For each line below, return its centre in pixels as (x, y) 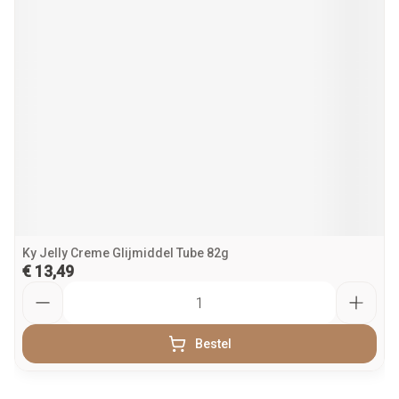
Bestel (213, 344)
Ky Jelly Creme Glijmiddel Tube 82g (126, 253)
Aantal (42, 289)
